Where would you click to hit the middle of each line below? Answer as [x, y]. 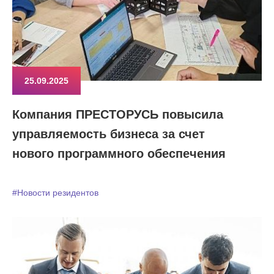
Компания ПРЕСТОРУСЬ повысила [118, 114]
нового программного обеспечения [119, 154]
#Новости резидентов [55, 193]
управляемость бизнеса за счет [109, 134]
